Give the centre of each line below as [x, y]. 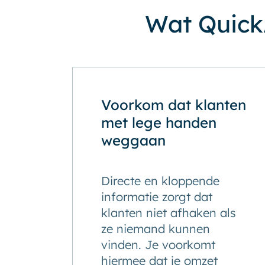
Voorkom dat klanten [174, 105]
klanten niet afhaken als [169, 213]
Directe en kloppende [160, 181]
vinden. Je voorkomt [158, 245]
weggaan [133, 140]
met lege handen [159, 122]
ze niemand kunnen [156, 229]
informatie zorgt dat [157, 197]
